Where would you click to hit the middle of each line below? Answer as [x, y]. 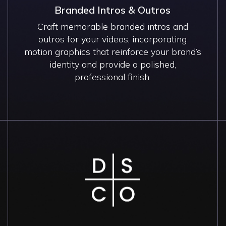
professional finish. [112, 77]
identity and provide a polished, [112, 64]
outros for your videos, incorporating [113, 39]
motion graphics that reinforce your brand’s [112, 51]
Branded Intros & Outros [113, 10]
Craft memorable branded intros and [112, 26]
